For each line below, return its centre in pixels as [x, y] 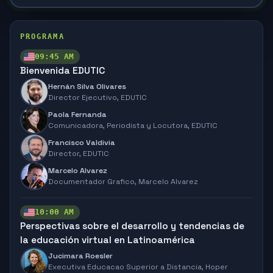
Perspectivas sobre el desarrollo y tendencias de [132, 226]
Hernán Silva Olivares [87, 86]
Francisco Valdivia [82, 142]
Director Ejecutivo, [84, 97]
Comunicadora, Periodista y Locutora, [120, 125]
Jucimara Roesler [80, 256]
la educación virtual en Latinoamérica [108, 240]
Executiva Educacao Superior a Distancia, [127, 267]
